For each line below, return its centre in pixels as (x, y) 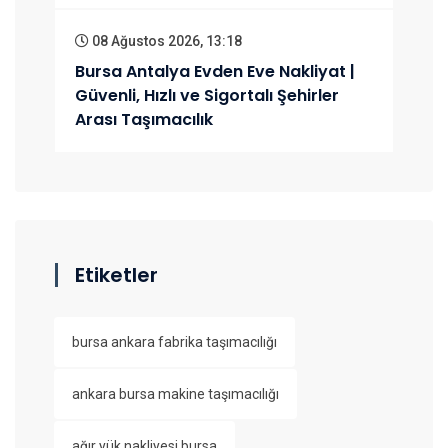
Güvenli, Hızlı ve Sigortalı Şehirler (207, 95)
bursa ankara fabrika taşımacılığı (174, 342)
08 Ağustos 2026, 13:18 (165, 40)
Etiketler (116, 275)
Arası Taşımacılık (144, 119)
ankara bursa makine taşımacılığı (175, 394)
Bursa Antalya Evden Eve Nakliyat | (215, 71)
